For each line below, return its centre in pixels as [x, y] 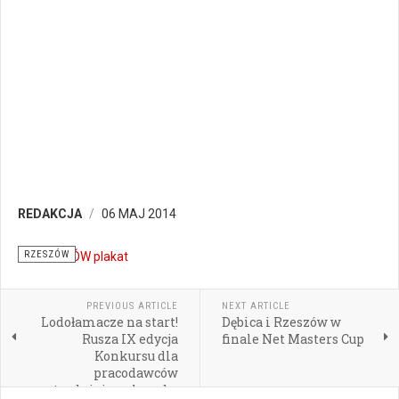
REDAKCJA [50, 214]
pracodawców [135, 373]
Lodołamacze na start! [109, 322]
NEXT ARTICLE [256, 306]
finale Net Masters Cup [293, 339]
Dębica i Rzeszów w [281, 322]
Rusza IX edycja [130, 339]
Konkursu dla [136, 356]
